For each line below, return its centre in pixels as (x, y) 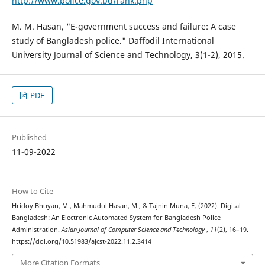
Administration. (36, 230)
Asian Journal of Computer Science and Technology (134, 230)
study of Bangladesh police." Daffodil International (113, 41)
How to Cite (32, 191)
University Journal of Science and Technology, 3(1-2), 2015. (128, 55)
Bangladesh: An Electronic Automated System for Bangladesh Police (116, 218)
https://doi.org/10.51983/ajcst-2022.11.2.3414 (81, 242)
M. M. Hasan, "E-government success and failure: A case (124, 27)
